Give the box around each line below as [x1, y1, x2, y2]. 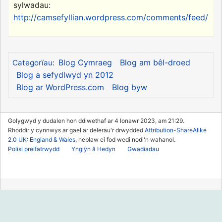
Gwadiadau [127, 145, 159, 153]
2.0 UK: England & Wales [8, 136, 75, 144]
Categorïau [12, 58, 53, 68]
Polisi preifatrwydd [8, 145, 59, 153]
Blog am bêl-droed [119, 57, 190, 68]
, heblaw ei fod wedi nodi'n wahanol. [75, 136, 175, 144]
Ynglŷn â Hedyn [71, 145, 115, 153]
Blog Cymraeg [58, 57, 112, 68]
